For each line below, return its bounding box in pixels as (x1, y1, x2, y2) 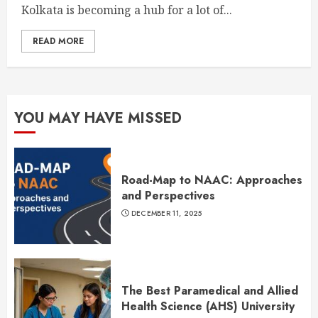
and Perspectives (121, 187, 215, 204)
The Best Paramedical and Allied (121, 283, 298, 299)
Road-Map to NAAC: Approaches (121, 172, 302, 188)
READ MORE (33, 35, 84, 48)
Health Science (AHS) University (121, 298, 295, 314)
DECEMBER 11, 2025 (131, 208, 202, 219)
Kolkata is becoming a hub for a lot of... (21, 2, 232, 18)
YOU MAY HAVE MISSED (14, 108, 182, 128)
